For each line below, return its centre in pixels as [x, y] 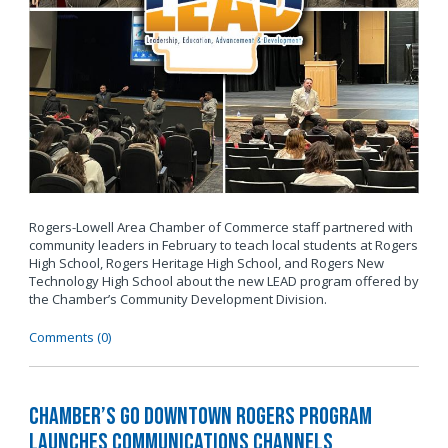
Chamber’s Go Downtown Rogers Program [200, 416]
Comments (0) [69, 337]
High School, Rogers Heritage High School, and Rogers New [206, 263]
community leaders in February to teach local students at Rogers [223, 245]
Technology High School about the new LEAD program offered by [223, 281]
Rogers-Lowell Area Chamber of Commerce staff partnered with [220, 227]
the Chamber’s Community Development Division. [177, 299]
